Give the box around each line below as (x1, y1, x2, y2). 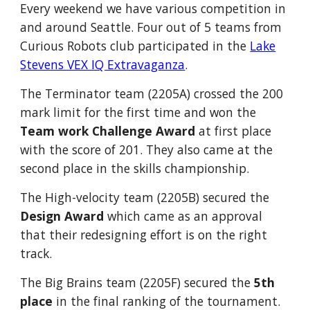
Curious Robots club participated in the (20, 37, 247, 54)
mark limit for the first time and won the (20, 104, 257, 120)
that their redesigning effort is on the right (20, 226, 268, 243)
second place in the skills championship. (20, 160, 250, 176)
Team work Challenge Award (20, 122, 196, 139)
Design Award (20, 208, 108, 224)
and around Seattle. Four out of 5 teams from (20, 19, 282, 35)
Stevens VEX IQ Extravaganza (20, 56, 185, 73)
